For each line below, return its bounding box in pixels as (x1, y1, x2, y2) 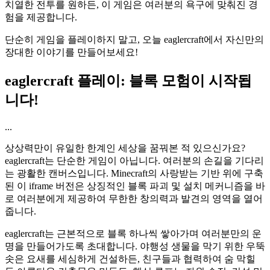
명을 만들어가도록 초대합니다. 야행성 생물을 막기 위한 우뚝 (5, 240, 265, 251)
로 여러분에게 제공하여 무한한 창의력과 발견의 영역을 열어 (5, 193, 263, 204)
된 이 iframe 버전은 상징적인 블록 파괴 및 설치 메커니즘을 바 (5, 180, 265, 191)
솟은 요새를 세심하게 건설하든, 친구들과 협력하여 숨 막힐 (5, 253, 256, 264)
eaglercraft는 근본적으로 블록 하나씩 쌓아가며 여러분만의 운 (5, 228, 262, 239)
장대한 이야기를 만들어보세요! (5, 46, 138, 57)
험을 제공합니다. (5, 11, 77, 22)
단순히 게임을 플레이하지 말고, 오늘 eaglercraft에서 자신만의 (5, 34, 264, 45)
